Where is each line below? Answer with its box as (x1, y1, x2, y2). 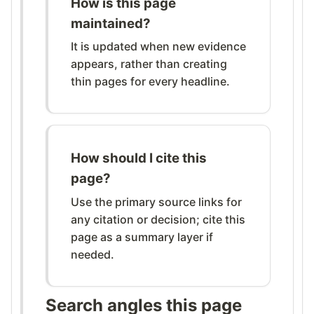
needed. (71, 247, 114, 261)
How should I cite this (71, 150, 207, 167)
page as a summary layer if (71, 229, 213, 244)
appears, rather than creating (71, 57, 227, 71)
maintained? (71, 15, 151, 32)
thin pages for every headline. (71, 74, 230, 89)
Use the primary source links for (71, 194, 242, 209)
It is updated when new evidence (71, 39, 246, 54)
